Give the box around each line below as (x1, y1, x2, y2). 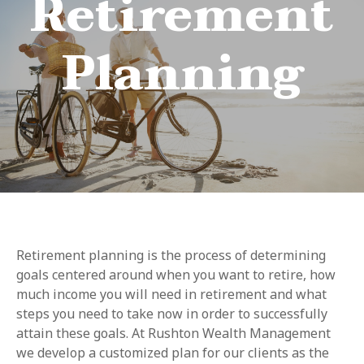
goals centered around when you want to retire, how (16, 266, 336, 284)
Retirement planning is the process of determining (16, 246, 326, 264)
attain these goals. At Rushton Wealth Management (16, 324, 331, 342)
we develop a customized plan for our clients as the (16, 344, 329, 362)
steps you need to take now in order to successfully (16, 305, 327, 323)
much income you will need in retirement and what (16, 285, 327, 303)
